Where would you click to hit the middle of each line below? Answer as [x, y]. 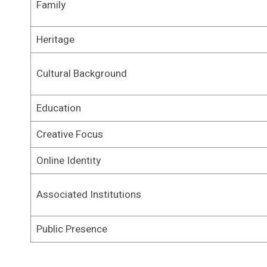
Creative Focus [69, 134]
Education [58, 108]
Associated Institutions [89, 194]
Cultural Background [81, 73]
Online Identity [68, 160]
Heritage [55, 39]
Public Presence [72, 229]
